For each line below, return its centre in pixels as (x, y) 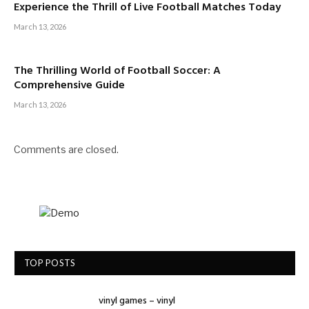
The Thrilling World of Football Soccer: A (117, 71)
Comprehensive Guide (69, 86)
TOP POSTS (50, 263)
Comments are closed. (66, 150)
